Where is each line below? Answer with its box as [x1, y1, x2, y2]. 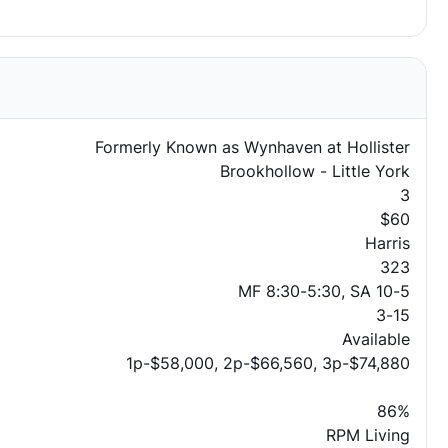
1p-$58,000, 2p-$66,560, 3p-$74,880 [125, 353, 410, 373]
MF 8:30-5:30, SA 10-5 [237, 281, 410, 301]
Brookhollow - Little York [219, 161, 410, 181]
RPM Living [325, 425, 410, 445]
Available [341, 329, 410, 349]
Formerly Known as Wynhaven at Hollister [94, 137, 410, 157]
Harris [364, 233, 410, 253]
